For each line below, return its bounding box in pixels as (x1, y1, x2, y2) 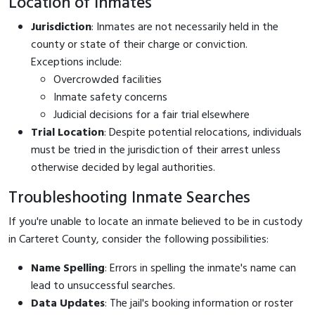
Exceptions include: (31, 53, 122, 72)
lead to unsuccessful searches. (31, 276, 175, 295)
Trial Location (31, 123, 104, 142)
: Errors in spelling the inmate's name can (105, 259, 296, 278)
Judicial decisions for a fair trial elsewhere (53, 105, 250, 124)
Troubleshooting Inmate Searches (8, 184, 250, 212)
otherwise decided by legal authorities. (31, 158, 215, 177)
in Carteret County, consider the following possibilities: (8, 230, 269, 249)
